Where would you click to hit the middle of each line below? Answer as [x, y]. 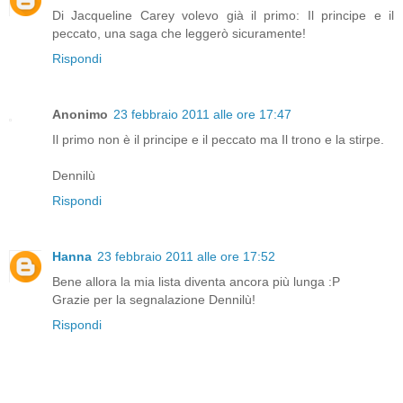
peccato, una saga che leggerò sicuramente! [179, 34]
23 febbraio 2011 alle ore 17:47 [202, 115]
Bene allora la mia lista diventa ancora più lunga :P [196, 282]
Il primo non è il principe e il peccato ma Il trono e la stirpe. [218, 140]
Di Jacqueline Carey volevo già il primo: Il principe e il [223, 16]
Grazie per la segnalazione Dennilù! [154, 300]
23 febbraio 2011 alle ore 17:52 [186, 257]
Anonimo [80, 115]
